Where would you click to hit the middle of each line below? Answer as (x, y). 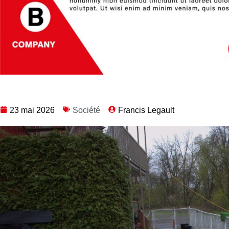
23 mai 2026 (32, 110)
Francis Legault (146, 110)
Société (86, 110)
